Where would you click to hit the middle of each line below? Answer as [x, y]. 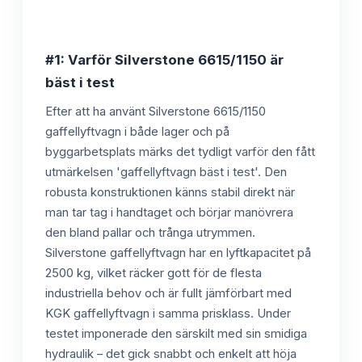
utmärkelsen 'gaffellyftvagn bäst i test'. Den [166, 172]
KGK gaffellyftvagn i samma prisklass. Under [168, 313]
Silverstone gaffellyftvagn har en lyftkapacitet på [178, 253]
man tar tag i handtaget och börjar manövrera [169, 212]
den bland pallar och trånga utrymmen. [150, 232]
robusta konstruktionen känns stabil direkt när [170, 192]
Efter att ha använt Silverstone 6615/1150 [156, 111]
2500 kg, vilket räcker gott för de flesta [154, 273]
